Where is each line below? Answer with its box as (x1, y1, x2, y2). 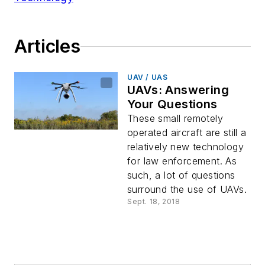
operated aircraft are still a (127, 127, 247, 138)
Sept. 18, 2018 (127, 197, 180, 206)
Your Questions (127, 97, 218, 111)
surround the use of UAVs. (127, 183, 247, 195)
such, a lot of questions (127, 169, 235, 181)
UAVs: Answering (127, 83, 229, 97)
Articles (14, 35, 80, 57)
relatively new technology (127, 141, 244, 153)
